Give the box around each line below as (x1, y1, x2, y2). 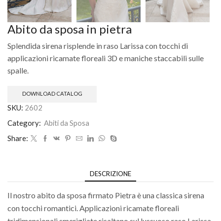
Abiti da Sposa (44, 118, 89, 127)
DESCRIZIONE (90, 169, 131, 178)
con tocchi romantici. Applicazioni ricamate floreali (7, 203, 179, 213)
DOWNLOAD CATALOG (22, 90, 82, 97)
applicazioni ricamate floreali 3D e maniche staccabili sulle (7, 53, 204, 63)
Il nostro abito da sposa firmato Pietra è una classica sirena (7, 190, 204, 200)
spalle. (7, 66, 29, 75)
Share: (7, 133, 28, 143)
